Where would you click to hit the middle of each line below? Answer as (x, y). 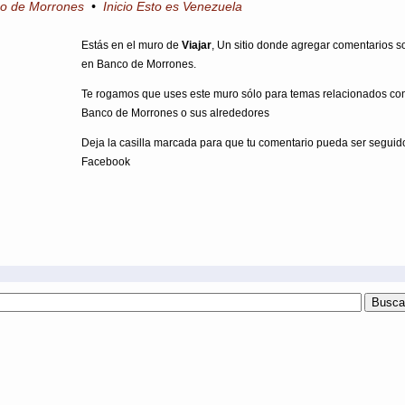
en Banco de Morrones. (139, 64)
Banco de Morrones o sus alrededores (175, 113)
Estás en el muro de (132, 45)
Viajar (197, 45)
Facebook (106, 162)
